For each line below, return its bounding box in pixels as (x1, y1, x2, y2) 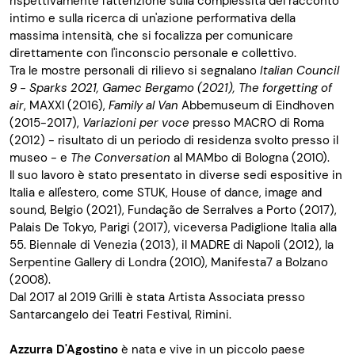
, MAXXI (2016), (24, 97, 105, 114)
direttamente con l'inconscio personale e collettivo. (10, 45, 296, 62)
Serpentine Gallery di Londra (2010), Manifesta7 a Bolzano (10, 254, 328, 271)
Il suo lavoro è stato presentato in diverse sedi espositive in (10, 167, 342, 184)
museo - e (10, 150, 67, 166)
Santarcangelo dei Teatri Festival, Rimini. (10, 307, 231, 323)
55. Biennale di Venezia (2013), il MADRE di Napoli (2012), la (10, 237, 334, 254)
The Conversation (71, 150, 170, 166)
